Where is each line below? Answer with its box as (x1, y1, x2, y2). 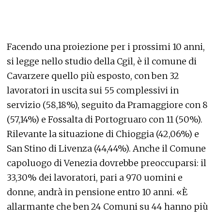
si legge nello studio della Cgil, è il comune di (7, 55, 197, 67)
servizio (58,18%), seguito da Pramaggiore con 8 (7, 99, 208, 110)
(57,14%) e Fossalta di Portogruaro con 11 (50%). (7, 113, 202, 125)
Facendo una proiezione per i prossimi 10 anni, (7, 41, 205, 52)
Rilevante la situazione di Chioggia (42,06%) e (7, 128, 199, 139)
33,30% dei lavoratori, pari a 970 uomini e (7, 171, 183, 183)
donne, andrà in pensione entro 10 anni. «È (7, 186, 187, 198)
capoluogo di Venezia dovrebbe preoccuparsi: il (7, 157, 206, 169)
